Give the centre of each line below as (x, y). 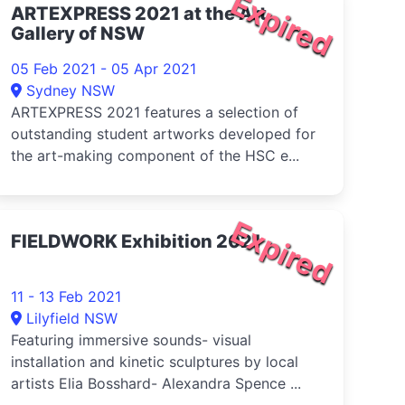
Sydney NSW (71, 90)
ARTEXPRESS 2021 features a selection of (155, 112)
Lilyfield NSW (72, 318)
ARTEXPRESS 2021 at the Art (139, 14)
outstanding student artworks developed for (163, 134)
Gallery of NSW (78, 33)
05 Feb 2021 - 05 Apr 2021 (104, 69)
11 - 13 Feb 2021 (66, 297)
